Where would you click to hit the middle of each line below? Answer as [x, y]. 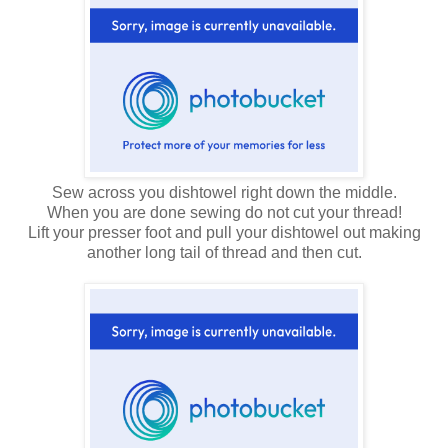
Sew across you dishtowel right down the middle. [224, 193]
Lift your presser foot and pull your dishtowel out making [224, 233]
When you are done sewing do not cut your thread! [224, 213]
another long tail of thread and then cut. [224, 253]
